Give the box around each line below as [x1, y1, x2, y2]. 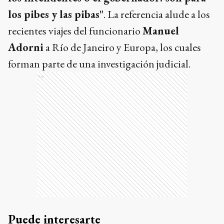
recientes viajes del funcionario [8, 23, 142, 38]
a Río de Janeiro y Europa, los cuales [43, 40, 201, 54]
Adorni [8, 40, 43, 54]
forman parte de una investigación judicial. [8, 56, 190, 71]
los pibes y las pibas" [8, 7, 103, 21]
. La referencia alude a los [103, 7, 210, 21]
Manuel [142, 23, 179, 38]
